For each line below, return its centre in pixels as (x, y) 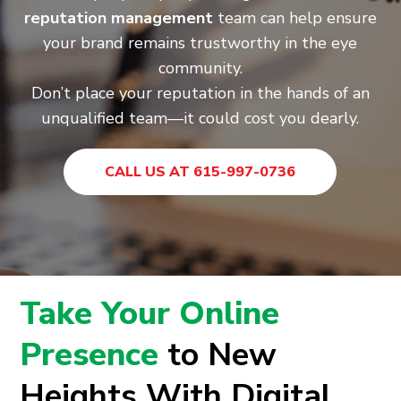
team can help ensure (294, 18)
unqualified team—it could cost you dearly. (200, 119)
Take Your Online (150, 314)
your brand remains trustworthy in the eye (200, 43)
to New (222, 355)
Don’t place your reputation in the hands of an (200, 94)
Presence (94, 355)
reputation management (118, 18)
